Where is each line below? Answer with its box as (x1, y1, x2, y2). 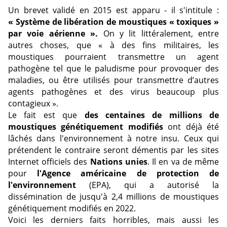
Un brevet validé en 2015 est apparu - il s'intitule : (8, 5, 219, 16)
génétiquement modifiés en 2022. (8, 203, 136, 214)
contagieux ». (8, 98, 58, 109)
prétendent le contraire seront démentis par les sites (8, 144, 219, 156)
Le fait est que (8, 109, 85, 121)
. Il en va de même (147, 156, 219, 168)
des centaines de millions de (84, 109, 219, 121)
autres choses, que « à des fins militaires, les (8, 40, 219, 51)
